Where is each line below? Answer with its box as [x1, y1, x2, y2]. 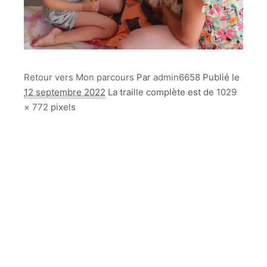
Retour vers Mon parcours [24, 72, 134, 83]
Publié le [203, 72, 240, 83]
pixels [48, 101, 76, 113]
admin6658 [153, 72, 200, 83]
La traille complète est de [108, 86, 216, 98]
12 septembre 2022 [24, 86, 105, 98]
